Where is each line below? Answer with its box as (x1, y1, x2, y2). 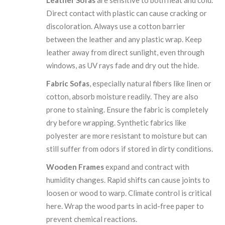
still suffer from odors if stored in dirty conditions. (46, 144, 213, 154)
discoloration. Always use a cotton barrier (46, 22, 186, 31)
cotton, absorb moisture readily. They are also (46, 92, 199, 101)
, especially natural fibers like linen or (89, 79, 212, 88)
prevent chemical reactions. (46, 214, 138, 224)
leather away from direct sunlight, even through (46, 48, 205, 57)
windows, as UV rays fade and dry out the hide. (46, 61, 199, 70)
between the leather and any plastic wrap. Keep (46, 35, 202, 44)
